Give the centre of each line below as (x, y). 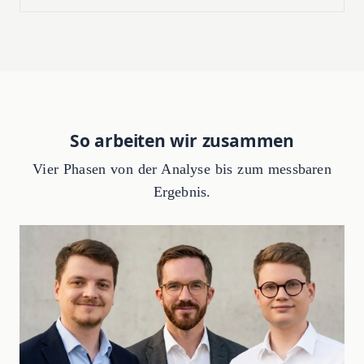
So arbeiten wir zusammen (182, 141)
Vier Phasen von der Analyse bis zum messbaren (182, 169)
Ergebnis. (182, 192)
